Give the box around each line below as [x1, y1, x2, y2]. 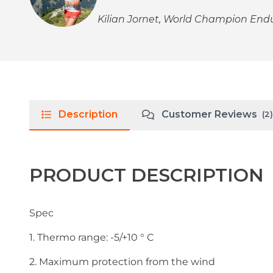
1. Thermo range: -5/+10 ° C [29, 231, 154, 243]
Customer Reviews [161, 108, 257, 120]
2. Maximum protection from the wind [29, 255, 215, 268]
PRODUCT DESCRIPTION [29, 163, 264, 186]
